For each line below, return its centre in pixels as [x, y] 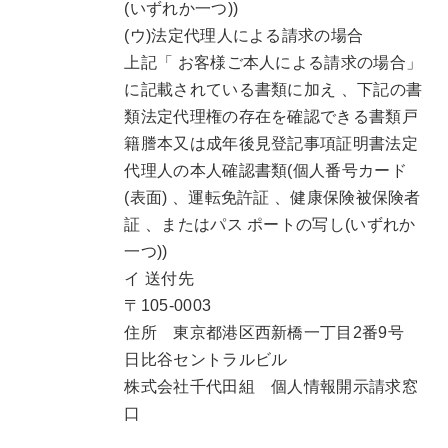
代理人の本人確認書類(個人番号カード [265, 171]
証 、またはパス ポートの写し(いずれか [270, 225]
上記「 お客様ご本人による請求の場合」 [273, 63]
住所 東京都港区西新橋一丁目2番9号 [272, 333]
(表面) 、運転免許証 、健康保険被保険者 [272, 198]
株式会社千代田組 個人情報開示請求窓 [271, 387]
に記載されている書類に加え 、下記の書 [273, 90]
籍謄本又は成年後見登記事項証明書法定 [271, 144]
